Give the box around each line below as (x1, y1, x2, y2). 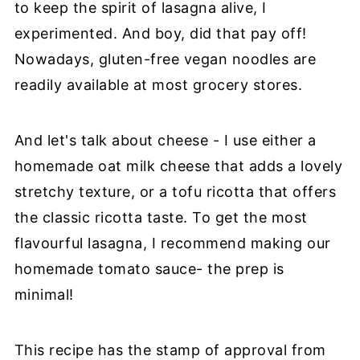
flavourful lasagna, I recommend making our (14, 235, 331, 252)
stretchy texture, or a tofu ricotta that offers (14, 183, 337, 201)
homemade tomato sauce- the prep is (14, 260, 284, 278)
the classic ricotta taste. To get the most (14, 209, 308, 227)
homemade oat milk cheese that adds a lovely (14, 157, 343, 175)
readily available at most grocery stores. (14, 76, 303, 94)
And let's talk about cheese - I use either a (14, 132, 317, 149)
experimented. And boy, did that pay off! (14, 25, 307, 43)
